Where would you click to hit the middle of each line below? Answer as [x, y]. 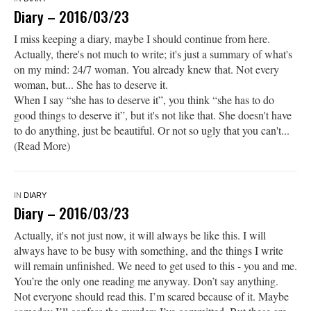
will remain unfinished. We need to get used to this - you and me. [155, 265]
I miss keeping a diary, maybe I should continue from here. [142, 38]
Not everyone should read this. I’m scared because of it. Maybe [151, 296]
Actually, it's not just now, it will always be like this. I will [140, 235]
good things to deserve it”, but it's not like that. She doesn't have [152, 115]
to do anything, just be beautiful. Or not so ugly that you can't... [151, 130]
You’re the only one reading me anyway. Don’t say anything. [146, 280]
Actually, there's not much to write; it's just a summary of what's [153, 53]
